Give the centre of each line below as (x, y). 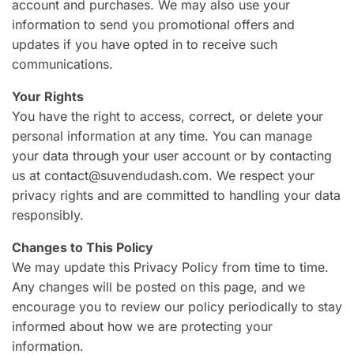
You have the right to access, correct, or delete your (168, 116)
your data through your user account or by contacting (172, 155)
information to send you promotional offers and (153, 24)
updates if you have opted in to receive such (145, 44)
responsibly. (48, 215)
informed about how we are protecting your (142, 326)
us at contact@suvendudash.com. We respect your (163, 175)
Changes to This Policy (83, 247)
